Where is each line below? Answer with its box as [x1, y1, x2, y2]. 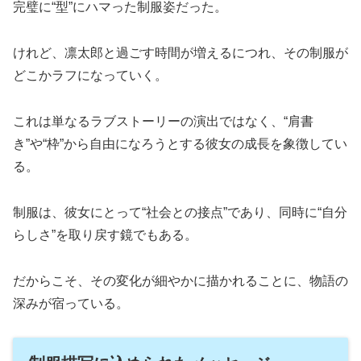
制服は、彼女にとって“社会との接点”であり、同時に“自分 [13, 205, 347, 219]
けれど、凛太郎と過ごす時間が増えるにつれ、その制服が [13, 46, 348, 60]
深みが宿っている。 [13, 296, 129, 310]
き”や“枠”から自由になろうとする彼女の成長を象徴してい [13, 136, 347, 151]
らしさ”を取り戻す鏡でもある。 [13, 227, 197, 242]
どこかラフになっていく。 [13, 68, 168, 83]
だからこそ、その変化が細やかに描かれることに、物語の [13, 273, 348, 288]
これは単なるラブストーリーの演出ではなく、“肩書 [13, 114, 313, 128]
